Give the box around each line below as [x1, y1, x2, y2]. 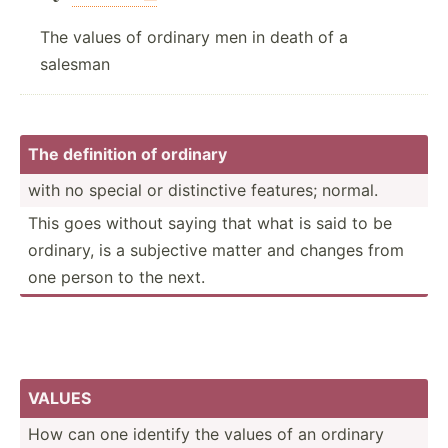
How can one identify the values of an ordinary [28, 423, 384, 444]
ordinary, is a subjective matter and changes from [28, 239, 404, 260]
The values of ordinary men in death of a [40, 26, 348, 47]
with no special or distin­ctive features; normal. [28, 179, 378, 200]
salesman [40, 53, 110, 74]
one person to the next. [28, 266, 205, 287]
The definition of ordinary [28, 143, 227, 164]
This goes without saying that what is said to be [28, 212, 392, 233]
